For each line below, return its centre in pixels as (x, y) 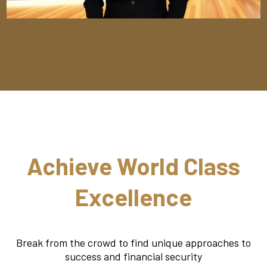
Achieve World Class (133, 166)
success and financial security (133, 257)
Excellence (133, 197)
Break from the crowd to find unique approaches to (133, 243)
